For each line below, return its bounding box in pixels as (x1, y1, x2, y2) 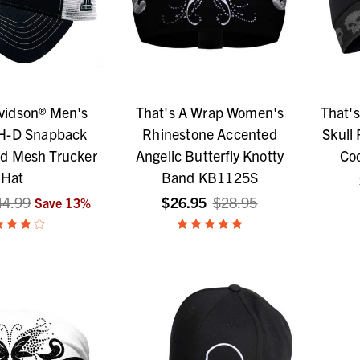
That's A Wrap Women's (135, 103, 284, 122)
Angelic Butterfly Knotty (135, 146, 284, 166)
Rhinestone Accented (142, 125, 277, 144)
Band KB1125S (161, 168, 259, 187)
